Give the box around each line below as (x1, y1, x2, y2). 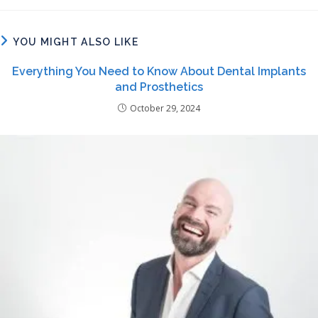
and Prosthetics (115, 79, 203, 94)
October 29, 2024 (130, 102, 200, 114)
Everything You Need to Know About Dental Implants (12, 64, 306, 78)
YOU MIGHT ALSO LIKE (13, 35, 139, 48)
